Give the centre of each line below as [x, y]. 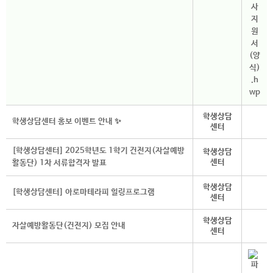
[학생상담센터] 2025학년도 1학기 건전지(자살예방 [98, 151]
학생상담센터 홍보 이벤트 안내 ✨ [67, 122]
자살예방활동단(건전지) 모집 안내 [69, 226]
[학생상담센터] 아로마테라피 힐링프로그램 [83, 192]
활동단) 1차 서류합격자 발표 [59, 163]
